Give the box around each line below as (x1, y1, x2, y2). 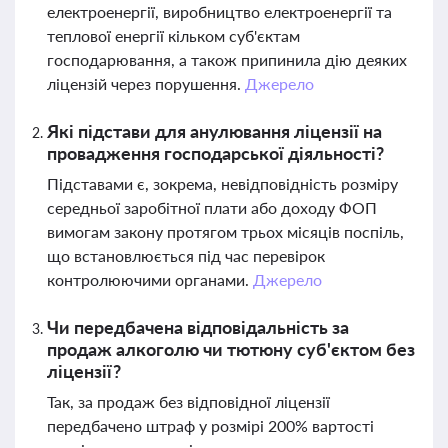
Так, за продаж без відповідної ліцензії (47, 392, 330, 411)
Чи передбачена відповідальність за (47, 316, 349, 338)
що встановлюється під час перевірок (47, 246, 325, 265)
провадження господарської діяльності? (47, 142, 384, 164)
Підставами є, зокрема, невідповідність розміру (47, 174, 398, 193)
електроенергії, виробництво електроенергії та (47, 2, 392, 21)
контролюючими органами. (47, 270, 253, 289)
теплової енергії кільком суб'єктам (47, 26, 300, 45)
